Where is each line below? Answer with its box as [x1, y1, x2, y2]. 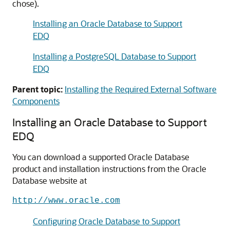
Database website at [12, 175, 87, 186]
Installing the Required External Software [65, 84, 217, 94]
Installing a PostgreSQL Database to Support [33, 51, 196, 62]
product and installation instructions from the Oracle [12, 163, 206, 174]
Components [12, 95, 60, 106]
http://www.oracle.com [12, 196, 120, 205]
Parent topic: [12, 84, 63, 94]
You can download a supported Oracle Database [12, 151, 189, 162]
